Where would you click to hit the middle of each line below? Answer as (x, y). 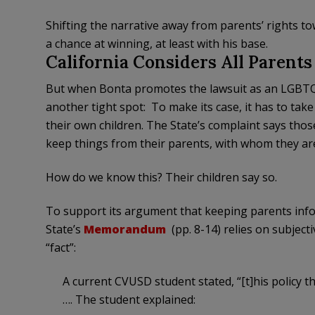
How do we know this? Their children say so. (161, 178)
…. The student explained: (129, 300)
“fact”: (60, 248)
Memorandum (124, 230)
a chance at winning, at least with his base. (156, 44)
